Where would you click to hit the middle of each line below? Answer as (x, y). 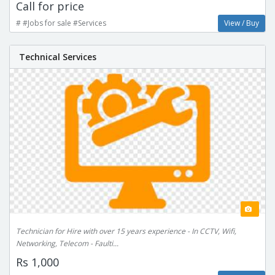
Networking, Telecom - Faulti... (67, 244)
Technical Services (58, 57)
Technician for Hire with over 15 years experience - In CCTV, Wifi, (126, 231)
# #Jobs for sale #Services (61, 23)
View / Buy (242, 23)
